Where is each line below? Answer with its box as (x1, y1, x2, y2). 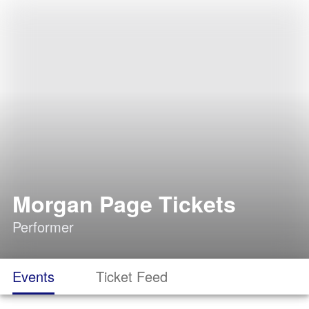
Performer (12, 217, 74, 237)
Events (12, 266, 54, 286)
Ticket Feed (96, 266, 168, 286)
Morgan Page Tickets (12, 188, 236, 219)
